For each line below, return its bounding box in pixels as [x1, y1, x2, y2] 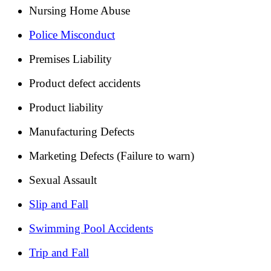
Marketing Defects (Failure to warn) [29, 149, 194, 162]
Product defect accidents [29, 76, 140, 90]
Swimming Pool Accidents [29, 221, 153, 235]
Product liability [29, 100, 103, 114]
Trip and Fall [29, 246, 89, 259]
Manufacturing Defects [29, 125, 134, 138]
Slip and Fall [29, 197, 88, 211]
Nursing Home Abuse [29, 4, 130, 17]
